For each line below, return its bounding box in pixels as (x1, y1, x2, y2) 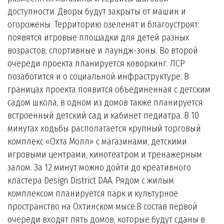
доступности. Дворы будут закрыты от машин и (7, 6, 186, 17)
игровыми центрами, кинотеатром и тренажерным (7, 149, 202, 160)
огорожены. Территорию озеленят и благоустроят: (7, 19, 199, 30)
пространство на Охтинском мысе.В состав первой (7, 201, 197, 212)
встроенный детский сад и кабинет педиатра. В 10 (7, 110, 199, 121)
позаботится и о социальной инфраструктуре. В (7, 71, 189, 82)
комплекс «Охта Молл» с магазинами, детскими (7, 136, 187, 147)
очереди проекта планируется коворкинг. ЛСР (7, 58, 185, 69)
